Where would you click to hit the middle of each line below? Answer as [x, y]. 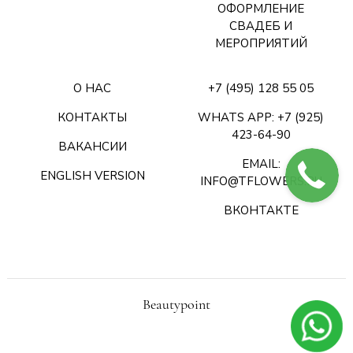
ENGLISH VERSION [92, 176]
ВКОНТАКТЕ [261, 210]
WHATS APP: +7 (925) [261, 117]
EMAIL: [261, 164]
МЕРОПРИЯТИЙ [261, 43]
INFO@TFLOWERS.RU [261, 181]
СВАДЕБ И [261, 26]
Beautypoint [176, 304]
